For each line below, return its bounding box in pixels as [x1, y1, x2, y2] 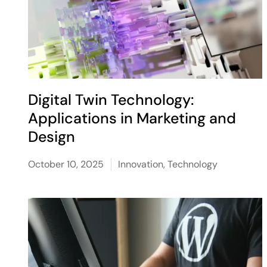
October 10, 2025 [28, 158, 104, 170]
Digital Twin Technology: [28, 90, 194, 110]
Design [28, 127, 76, 147]
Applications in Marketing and [28, 108, 237, 128]
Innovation [118, 158, 164, 170]
